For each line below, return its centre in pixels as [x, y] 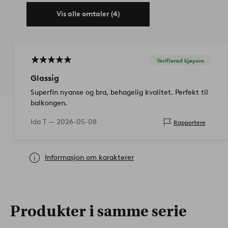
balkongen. [49, 103]
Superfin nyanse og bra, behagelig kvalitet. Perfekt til [119, 93]
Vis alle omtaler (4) [88, 14]
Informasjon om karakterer [89, 158]
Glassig [45, 78]
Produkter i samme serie [98, 212]
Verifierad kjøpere [180, 60]
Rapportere [189, 122]
